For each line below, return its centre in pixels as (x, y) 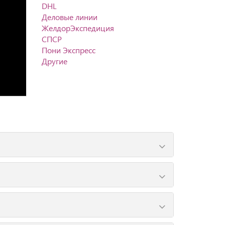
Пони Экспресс (69, 50)
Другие (55, 61)
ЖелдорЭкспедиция (78, 28)
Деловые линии (70, 17)
